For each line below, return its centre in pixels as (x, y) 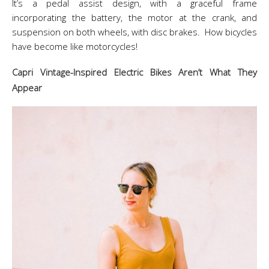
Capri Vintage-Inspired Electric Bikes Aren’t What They (134, 72)
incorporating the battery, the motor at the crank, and (134, 17)
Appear (27, 88)
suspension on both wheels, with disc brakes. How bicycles (134, 32)
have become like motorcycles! (75, 46)
